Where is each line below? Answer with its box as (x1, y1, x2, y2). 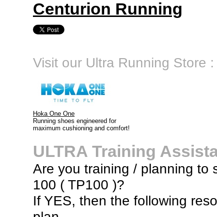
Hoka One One (33, 110, 75, 117)
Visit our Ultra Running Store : (33, 55, 214, 70)
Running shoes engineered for (33, 117, 116, 124)
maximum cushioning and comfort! (33, 124, 130, 132)
